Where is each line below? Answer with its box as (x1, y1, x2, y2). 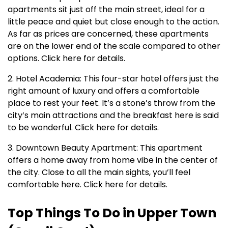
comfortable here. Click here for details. (8, 179, 167, 191)
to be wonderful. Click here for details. (8, 122, 159, 134)
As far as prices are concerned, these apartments (8, 28, 209, 40)
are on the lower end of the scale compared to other (8, 40, 220, 52)
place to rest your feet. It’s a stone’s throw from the (8, 97, 215, 109)
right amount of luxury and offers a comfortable (8, 85, 199, 97)
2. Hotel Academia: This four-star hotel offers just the (8, 73, 219, 85)
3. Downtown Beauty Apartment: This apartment (8, 142, 203, 154)
